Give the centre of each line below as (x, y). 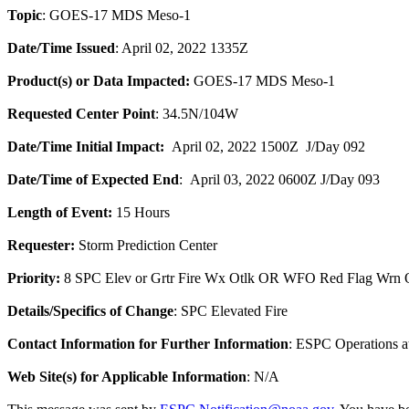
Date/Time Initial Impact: (86, 147)
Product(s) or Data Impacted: (99, 81)
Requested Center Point (81, 114)
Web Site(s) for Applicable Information (127, 377)
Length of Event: (60, 212)
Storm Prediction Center (146, 245)
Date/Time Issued (61, 48)
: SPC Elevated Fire (231, 311)
